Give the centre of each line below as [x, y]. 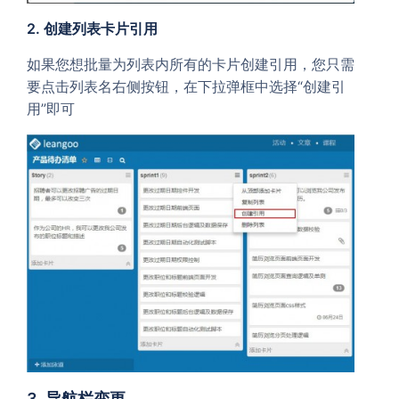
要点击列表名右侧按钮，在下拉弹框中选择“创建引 [186, 86]
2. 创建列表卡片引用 [92, 28]
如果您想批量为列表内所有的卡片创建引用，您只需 [191, 64]
